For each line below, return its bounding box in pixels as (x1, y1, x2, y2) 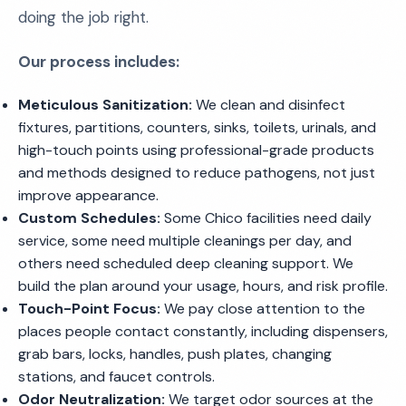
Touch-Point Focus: (18, 299, 160, 318)
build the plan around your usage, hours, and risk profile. (18, 276, 388, 295)
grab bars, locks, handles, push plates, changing (18, 344, 332, 363)
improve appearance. (18, 186, 159, 205)
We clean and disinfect (192, 95, 345, 114)
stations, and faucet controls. (18, 367, 215, 386)
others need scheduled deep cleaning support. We (18, 254, 353, 273)
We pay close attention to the (160, 299, 365, 318)
